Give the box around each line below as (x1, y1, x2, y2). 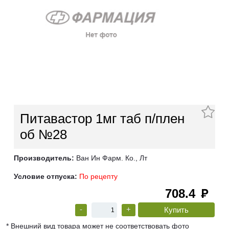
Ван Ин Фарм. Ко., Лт (74, 154, 147, 163)
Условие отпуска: (14, 172, 77, 181)
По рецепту (79, 172, 118, 181)
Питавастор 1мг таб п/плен (20, 111, 185, 127)
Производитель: (14, 154, 74, 163)
